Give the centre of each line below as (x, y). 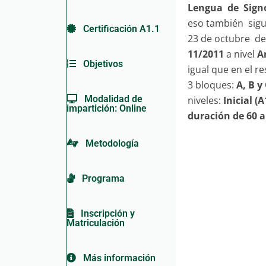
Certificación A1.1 (118, 29)
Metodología (108, 143)
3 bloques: (212, 85)
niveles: (206, 100)
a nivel (241, 54)
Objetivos (99, 64)
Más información (115, 258)
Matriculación (95, 223)
